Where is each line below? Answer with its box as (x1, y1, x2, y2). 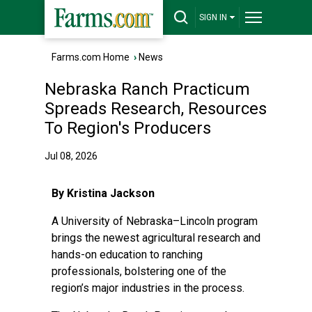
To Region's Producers (45, 118, 211, 138)
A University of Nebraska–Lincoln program (52, 214, 258, 228)
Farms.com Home (52, 52, 130, 63)
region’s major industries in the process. (52, 281, 244, 295)
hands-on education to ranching (52, 248, 203, 261)
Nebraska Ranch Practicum (45, 79, 250, 99)
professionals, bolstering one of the (52, 265, 226, 278)
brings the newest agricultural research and (52, 231, 260, 244)
